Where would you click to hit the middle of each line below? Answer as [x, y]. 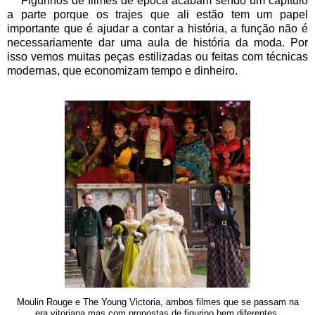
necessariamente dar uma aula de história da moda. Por [157, 43]
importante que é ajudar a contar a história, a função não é [157, 29]
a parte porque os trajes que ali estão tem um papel [157, 15]
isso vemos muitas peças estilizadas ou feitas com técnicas [157, 57]
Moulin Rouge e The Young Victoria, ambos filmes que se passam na [157, 303]
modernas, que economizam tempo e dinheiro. [124, 71]
